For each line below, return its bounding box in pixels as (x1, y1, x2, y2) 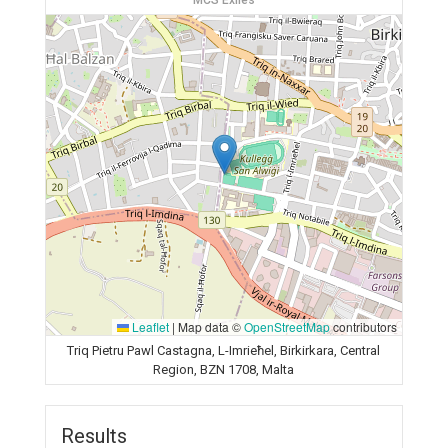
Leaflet (128, 318, 169, 335)
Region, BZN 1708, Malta (153, 362, 295, 377)
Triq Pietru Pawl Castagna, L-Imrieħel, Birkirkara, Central (67, 343, 381, 358)
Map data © (174, 318, 244, 335)
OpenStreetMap (243, 318, 330, 335)
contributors (329, 318, 397, 335)
